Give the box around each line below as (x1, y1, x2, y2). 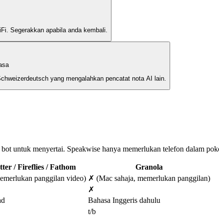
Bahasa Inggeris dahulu (88, 196, 160, 205)
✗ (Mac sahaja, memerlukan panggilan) (88, 174, 210, 183)
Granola (135, 163, 163, 172)
